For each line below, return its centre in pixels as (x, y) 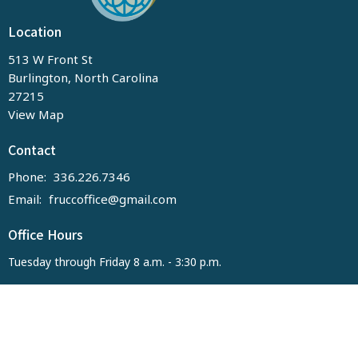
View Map (36, 114)
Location (35, 32)
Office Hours (46, 235)
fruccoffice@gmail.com (113, 199)
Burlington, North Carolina (83, 77)
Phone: (29, 177)
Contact (32, 149)
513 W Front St (50, 59)
